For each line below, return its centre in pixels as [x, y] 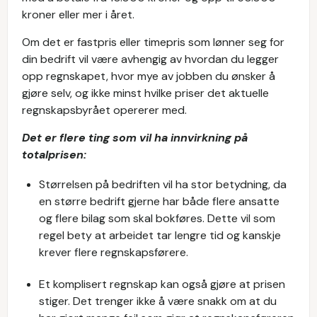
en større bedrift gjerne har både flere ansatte [159, 201]
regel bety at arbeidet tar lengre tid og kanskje [160, 235]
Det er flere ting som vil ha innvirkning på [135, 138]
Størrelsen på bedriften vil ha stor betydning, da [163, 184]
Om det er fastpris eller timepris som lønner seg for [153, 42]
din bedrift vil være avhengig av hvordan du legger [150, 59]
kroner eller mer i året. [78, 15]
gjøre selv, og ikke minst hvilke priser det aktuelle [145, 93]
